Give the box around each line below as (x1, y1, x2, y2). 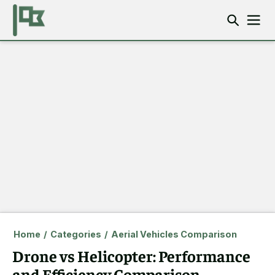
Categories (50, 229, 101, 239)
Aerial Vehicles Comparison (110, 229, 237, 239)
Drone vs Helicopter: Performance (12, 246, 250, 266)
